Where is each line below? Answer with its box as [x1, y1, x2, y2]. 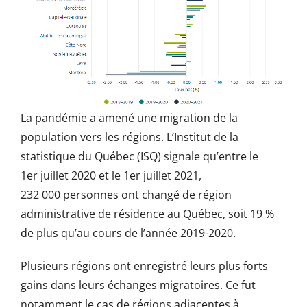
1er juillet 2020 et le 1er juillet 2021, [20, 168, 201, 184]
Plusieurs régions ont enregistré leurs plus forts [20, 258, 268, 274]
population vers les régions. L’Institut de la [20, 130, 238, 145]
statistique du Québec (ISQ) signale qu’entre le [20, 149, 258, 164]
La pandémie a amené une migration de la [20, 110, 238, 126]
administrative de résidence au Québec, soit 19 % [20, 206, 274, 222]
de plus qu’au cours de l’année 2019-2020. [20, 225, 236, 241]
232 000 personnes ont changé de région [20, 187, 232, 203]
